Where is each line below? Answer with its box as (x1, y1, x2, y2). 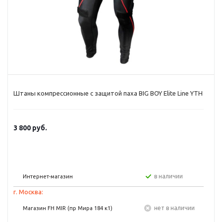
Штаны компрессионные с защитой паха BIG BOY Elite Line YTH (13, 90, 203, 97)
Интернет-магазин (23, 173, 73, 179)
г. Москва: (13, 188, 43, 195)
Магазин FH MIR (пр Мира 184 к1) (23, 205, 112, 211)
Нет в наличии (158, 205, 195, 211)
